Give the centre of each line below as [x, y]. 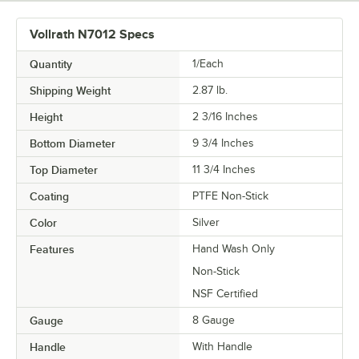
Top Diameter [64, 169]
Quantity [51, 64]
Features [52, 249]
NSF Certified [225, 293]
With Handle [222, 346]
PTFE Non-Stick [230, 196]
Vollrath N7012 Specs [92, 34]
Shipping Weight [70, 90]
